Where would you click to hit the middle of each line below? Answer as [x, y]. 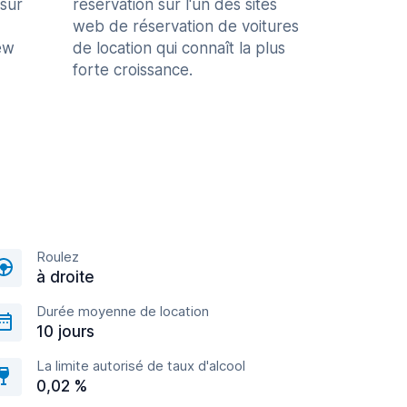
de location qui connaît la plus [179, 48]
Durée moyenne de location [123, 311]
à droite [65, 277]
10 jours [65, 332]
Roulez [58, 257]
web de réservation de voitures [186, 26]
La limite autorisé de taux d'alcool [141, 366]
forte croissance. [133, 70]
